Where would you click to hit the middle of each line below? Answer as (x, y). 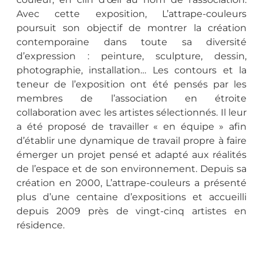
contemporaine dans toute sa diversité (131, 42)
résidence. (41, 225)
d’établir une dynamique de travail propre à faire (131, 141)
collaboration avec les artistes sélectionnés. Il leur (131, 113)
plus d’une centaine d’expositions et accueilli (131, 197)
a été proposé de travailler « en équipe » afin (131, 127)
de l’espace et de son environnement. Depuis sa (131, 169)
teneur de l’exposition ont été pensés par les (131, 85)
